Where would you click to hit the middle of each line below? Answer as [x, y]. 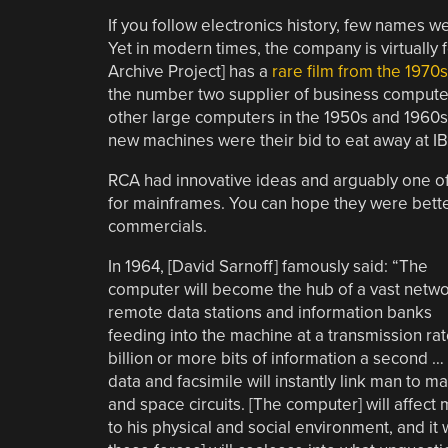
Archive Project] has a [189, 71]
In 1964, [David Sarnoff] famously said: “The [267, 266]
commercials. [157, 226]
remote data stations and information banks [269, 312]
